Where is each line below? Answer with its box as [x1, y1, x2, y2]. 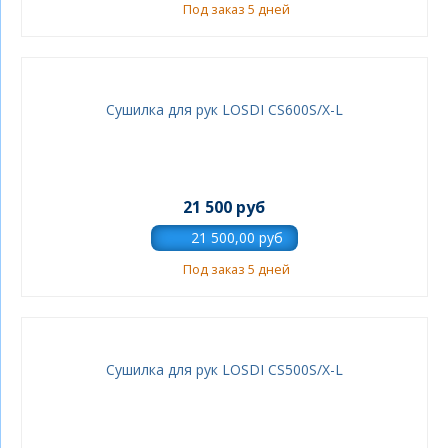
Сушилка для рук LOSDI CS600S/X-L [105, 100, 343, 119]
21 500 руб [183, 196, 266, 218]
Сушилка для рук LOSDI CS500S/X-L [105, 360, 343, 379]
